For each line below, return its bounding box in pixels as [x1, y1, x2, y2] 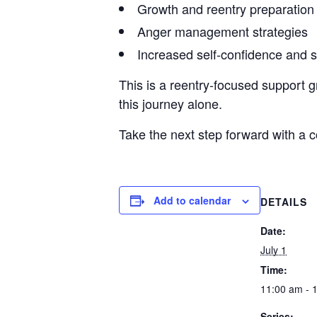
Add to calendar [154, 193, 231, 207]
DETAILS [260, 195, 307, 209]
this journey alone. [119, 94, 222, 113]
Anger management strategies [137, 22, 308, 40]
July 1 [260, 243, 287, 257]
